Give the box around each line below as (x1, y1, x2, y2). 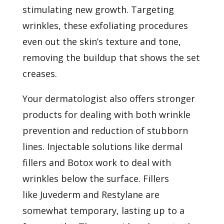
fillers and (22, 156, 65, 168)
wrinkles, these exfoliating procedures (22, 19, 188, 31)
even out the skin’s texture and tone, (22, 35, 181, 47)
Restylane (101, 188, 143, 200)
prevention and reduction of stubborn (22, 124, 188, 136)
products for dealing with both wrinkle (22, 108, 190, 120)
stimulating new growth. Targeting (22, 3, 174, 15)
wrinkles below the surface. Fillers (22, 172, 169, 184)
